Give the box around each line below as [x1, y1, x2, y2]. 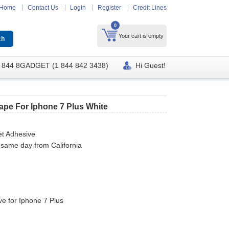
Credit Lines [133, 4, 167, 11]
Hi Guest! [135, 61, 166, 70]
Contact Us [28, 4, 58, 11]
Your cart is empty [119, 33, 164, 39]
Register [98, 4, 121, 11]
